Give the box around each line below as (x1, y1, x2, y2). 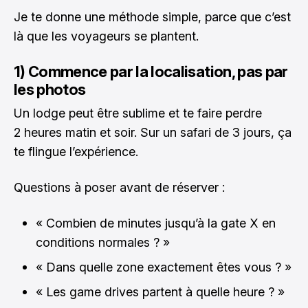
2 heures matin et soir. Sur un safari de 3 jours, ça (14, 125, 291, 140)
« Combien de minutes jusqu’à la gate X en (36, 216, 276, 231)
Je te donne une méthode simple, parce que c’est (14, 10, 291, 25)
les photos (14, 80, 86, 99)
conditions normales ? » (36, 235, 170, 250)
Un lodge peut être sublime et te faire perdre (14, 106, 262, 121)
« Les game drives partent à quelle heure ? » (36, 285, 285, 300)
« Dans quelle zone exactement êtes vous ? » (36, 260, 291, 275)
